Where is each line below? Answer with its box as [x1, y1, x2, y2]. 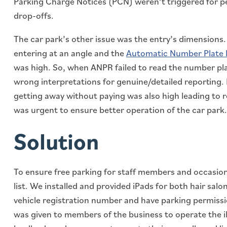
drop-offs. [14, 9, 54, 21]
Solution [14, 126, 99, 156]
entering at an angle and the [14, 47, 126, 59]
